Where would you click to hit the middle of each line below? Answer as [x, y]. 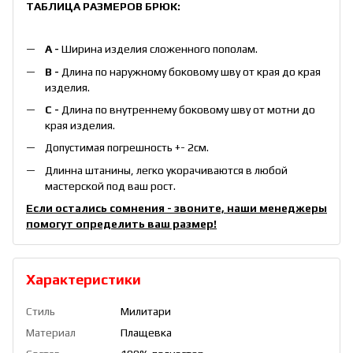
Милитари [146, 312]
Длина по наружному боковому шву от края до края [191, 71]
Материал [51, 333]
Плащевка [146, 333]
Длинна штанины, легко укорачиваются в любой [166, 170]
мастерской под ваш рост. [110, 186]
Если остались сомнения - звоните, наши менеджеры [176, 208]
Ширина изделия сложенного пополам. [160, 49]
